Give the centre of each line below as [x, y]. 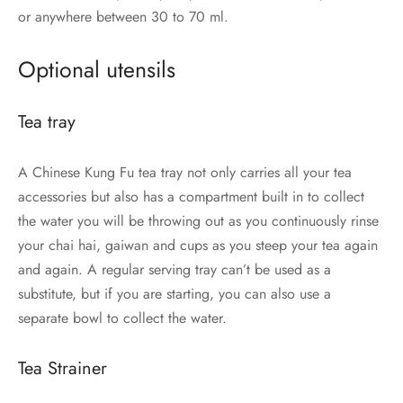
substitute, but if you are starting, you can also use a [175, 293]
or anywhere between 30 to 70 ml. [123, 17]
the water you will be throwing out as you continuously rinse [198, 220]
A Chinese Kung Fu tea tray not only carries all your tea [185, 172]
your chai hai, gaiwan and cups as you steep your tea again [198, 245]
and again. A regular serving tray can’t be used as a [175, 269]
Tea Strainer [63, 368]
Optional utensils [97, 70]
